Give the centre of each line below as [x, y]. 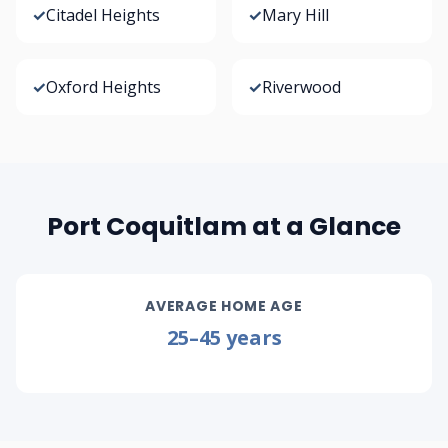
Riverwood [301, 87]
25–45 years [224, 337]
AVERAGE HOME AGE [224, 306]
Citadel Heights [103, 15]
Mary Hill [295, 15]
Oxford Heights [103, 87]
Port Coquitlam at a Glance [224, 226]
